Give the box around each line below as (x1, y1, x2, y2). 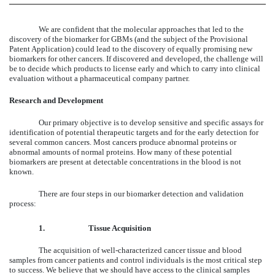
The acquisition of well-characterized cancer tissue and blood (39, 245, 242, 255)
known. (9, 166, 34, 176)
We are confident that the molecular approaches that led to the (39, 24, 244, 34)
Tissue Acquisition (88, 223, 151, 233)
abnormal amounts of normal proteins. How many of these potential (9, 147, 232, 157)
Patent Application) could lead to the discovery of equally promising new (9, 44, 252, 53)
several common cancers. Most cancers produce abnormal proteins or (9, 137, 236, 147)
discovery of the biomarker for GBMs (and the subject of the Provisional (9, 34, 248, 44)
